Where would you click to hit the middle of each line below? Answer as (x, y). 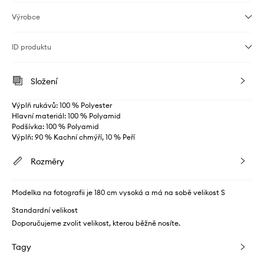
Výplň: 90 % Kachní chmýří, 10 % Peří (73, 137)
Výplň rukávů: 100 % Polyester (62, 105)
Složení (44, 82)
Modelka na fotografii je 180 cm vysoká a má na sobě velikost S (118, 193)
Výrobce (26, 17)
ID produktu (32, 47)
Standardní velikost (45, 210)
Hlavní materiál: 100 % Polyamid (66, 116)
